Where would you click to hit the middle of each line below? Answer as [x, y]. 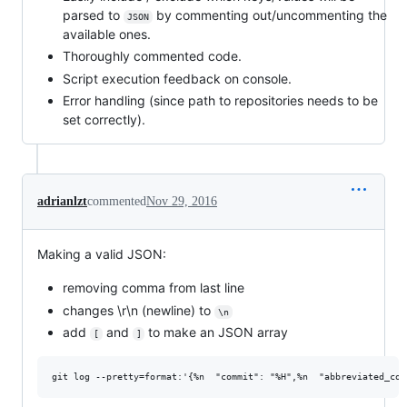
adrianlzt [62, 202]
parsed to [93, 15]
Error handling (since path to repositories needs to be [220, 101]
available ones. [107, 34]
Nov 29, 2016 [182, 202]
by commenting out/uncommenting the [271, 15]
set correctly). [104, 120]
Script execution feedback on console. [177, 78]
